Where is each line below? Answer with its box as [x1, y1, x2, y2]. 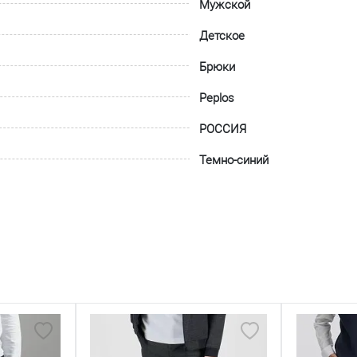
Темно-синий [199, 153, 269, 167]
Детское [199, 29, 245, 43]
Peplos [199, 91, 235, 105]
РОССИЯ [199, 122, 247, 136]
